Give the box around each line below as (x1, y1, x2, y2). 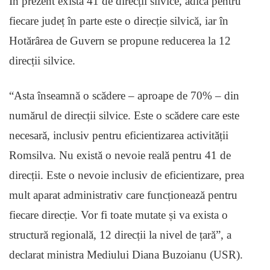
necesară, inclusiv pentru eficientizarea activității (9, 129, 228, 142)
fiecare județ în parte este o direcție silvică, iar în (9, 14, 228, 28)
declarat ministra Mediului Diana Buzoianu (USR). (9, 248, 243, 262)
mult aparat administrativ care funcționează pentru (9, 189, 237, 202)
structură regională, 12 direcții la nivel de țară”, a (9, 228, 231, 242)
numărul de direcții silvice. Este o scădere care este (9, 109, 239, 122)
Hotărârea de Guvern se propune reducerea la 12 (9, 34, 231, 48)
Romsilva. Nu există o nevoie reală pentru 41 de (9, 149, 231, 162)
